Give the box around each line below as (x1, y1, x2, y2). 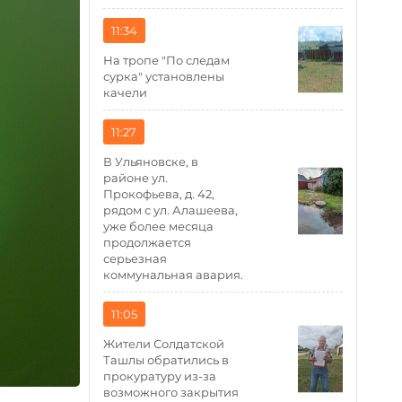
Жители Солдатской (103, 336, 225, 351)
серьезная (103, 251, 168, 266)
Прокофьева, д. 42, (103, 187, 215, 201)
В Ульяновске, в (103, 154, 199, 169)
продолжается (103, 235, 192, 249)
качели (103, 85, 148, 100)
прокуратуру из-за (103, 369, 217, 383)
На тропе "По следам (103, 53, 231, 67)
